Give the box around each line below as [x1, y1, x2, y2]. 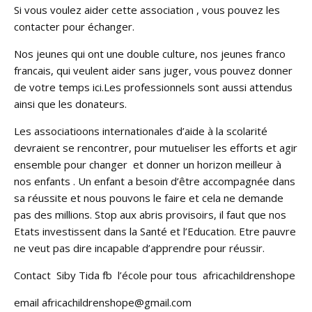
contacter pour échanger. [14, 19, 134, 33]
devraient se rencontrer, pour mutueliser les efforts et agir [14, 140, 297, 155]
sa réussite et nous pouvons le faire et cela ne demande [14, 190, 283, 205]
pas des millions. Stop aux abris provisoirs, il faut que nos [14, 207, 286, 221]
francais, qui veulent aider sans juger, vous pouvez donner [14, 63, 292, 77]
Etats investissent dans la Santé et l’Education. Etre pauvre [14, 224, 296, 238]
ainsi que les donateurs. [14, 96, 127, 111]
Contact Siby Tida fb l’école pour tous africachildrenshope [14, 267, 295, 282]
